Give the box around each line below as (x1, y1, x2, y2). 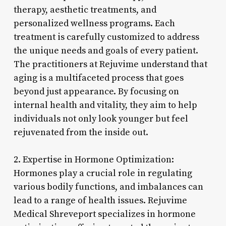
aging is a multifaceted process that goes (13, 72, 184, 84)
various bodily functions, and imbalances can (13, 181, 203, 193)
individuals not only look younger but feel (13, 112, 188, 125)
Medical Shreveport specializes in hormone (13, 208, 196, 220)
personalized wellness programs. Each (13, 17, 175, 29)
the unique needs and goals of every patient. (13, 44, 198, 56)
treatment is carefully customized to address (13, 31, 199, 43)
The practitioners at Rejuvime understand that (13, 58, 207, 70)
